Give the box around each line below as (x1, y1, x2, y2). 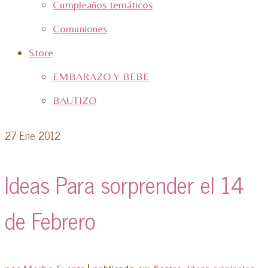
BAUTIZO (53, 94, 96, 106)
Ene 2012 (17, 126, 60, 144)
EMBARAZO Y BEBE (53, 70, 149, 83)
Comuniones (53, 22, 107, 35)
